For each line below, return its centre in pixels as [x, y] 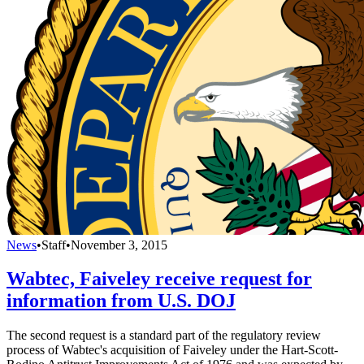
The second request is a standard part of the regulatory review [164, 336]
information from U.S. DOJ [121, 301]
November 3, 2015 [119, 245]
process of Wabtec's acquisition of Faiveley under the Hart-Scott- [172, 350]
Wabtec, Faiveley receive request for [159, 279]
